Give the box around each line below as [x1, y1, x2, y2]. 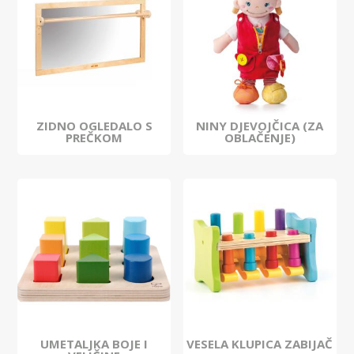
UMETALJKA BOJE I [40, 335, 149, 352]
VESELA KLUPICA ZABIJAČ [186, 335, 333, 352]
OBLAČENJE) [224, 130, 296, 146]
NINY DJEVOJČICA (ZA [196, 118, 324, 134]
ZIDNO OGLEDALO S [36, 118, 153, 134]
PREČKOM [66, 130, 123, 146]
